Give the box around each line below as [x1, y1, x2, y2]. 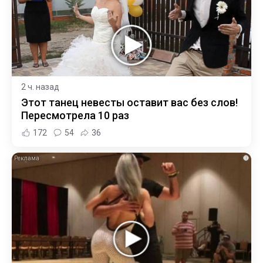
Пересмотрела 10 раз [21, 109, 129, 122]
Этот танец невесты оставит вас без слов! [21, 96, 238, 109]
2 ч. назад [21, 82, 59, 92]
